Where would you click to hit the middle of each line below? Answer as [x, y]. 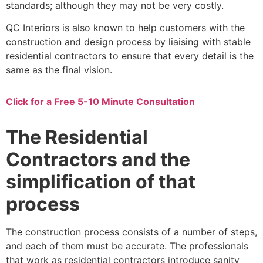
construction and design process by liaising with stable [128, 42]
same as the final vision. [59, 70]
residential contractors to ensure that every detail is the [130, 56]
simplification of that [101, 182]
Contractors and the [98, 160]
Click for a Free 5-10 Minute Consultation [100, 102]
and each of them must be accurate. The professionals [127, 246]
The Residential [77, 137]
